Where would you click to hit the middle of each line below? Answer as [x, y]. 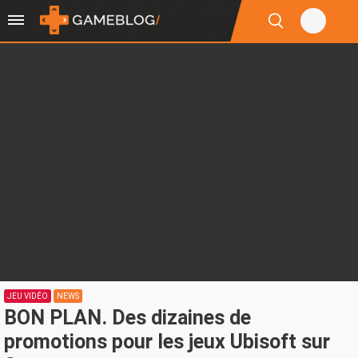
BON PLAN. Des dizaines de [127, 318]
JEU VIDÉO [28, 296]
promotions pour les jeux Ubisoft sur [167, 342]
